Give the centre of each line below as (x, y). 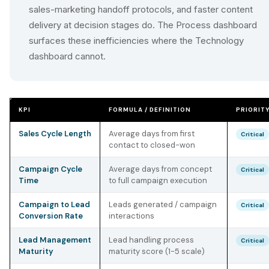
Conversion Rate (51, 216)
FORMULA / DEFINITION (150, 110)
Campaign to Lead (54, 204)
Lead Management (55, 240)
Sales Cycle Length (55, 134)
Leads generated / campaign (163, 204)
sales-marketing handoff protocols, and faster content (141, 9)
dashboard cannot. (67, 56)
